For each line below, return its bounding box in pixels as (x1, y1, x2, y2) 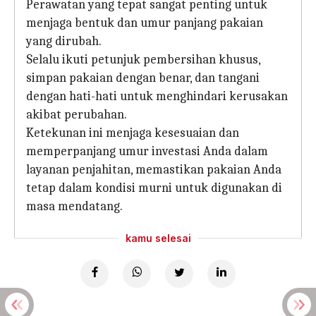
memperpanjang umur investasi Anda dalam (26, 144, 268, 159)
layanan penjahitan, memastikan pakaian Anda (26, 162, 281, 177)
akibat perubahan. (26, 107, 127, 122)
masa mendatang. (26, 199, 123, 214)
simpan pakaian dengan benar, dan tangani (26, 71, 260, 85)
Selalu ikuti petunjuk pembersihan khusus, (26, 52, 260, 67)
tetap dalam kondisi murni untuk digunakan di (26, 181, 282, 195)
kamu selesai (125, 232, 191, 244)
